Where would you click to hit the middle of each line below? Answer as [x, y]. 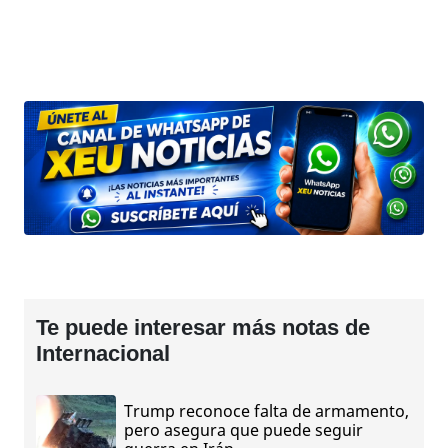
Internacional [103, 353]
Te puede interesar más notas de [203, 327]
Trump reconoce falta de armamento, [266, 411]
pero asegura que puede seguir [243, 430]
